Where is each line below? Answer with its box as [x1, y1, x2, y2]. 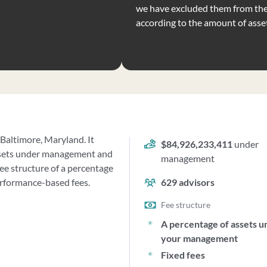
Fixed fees [161, 249, 206, 260]
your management [161, 232, 238, 244]
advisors [177, 176, 215, 188]
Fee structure [161, 200, 211, 210]
